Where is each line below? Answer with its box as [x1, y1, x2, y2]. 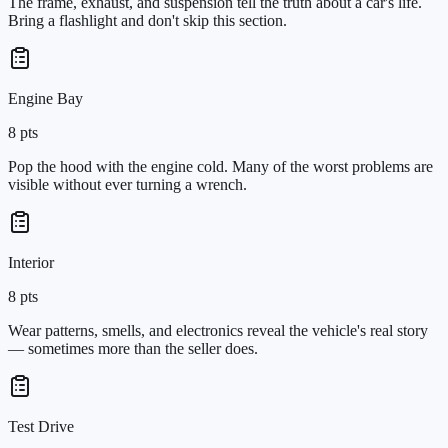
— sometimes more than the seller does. [8, 339, 258, 357]
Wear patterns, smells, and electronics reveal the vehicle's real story [8, 321, 428, 339]
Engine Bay [8, 89, 83, 107]
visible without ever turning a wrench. [8, 175, 247, 193]
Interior [8, 253, 54, 271]
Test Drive [8, 417, 74, 435]
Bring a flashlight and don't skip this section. [8, 11, 287, 29]
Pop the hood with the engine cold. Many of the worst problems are [8, 157, 433, 175]
